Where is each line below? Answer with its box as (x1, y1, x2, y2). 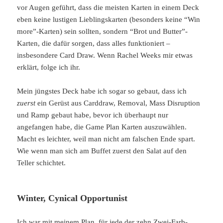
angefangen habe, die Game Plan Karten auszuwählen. (17, 122, 187, 131)
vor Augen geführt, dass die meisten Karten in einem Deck (17, 3, 200, 11)
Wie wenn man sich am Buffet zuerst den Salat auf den (17, 146, 187, 155)
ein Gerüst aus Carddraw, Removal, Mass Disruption (35, 99, 201, 107)
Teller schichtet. (17, 158, 66, 167)
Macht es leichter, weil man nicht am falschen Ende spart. (17, 134, 196, 143)
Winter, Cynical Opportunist (17, 193, 128, 203)
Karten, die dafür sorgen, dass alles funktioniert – (17, 39, 171, 47)
